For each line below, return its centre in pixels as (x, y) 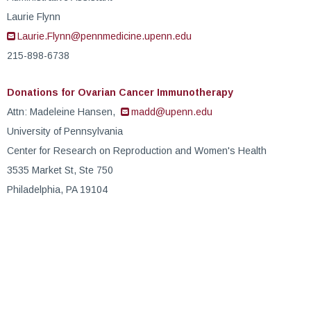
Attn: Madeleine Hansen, (64, 112)
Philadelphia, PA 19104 (57, 190)
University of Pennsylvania (65, 131)
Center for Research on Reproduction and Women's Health (137, 151)
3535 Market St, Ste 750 (60, 170)
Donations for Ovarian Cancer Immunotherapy (120, 92)
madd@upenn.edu (172, 112)
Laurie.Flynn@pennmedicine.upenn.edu (104, 36)
